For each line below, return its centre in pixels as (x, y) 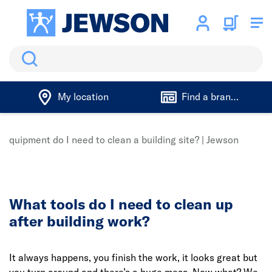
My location (83, 97)
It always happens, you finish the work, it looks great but (133, 257)
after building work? (80, 221)
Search (25, 53)
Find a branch (211, 97)
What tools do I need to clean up (121, 204)
